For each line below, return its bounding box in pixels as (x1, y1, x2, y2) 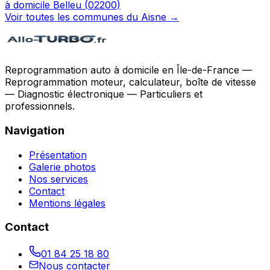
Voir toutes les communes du (5, 11, 141, 24)
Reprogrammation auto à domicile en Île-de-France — (5, 64, 252, 77)
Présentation (29, 148, 87, 161)
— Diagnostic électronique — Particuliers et (5, 88, 202, 101)
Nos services (29, 172, 88, 185)
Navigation (5, 123, 64, 137)
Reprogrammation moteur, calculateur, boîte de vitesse (5, 76, 256, 89)
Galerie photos (29, 160, 96, 173)
